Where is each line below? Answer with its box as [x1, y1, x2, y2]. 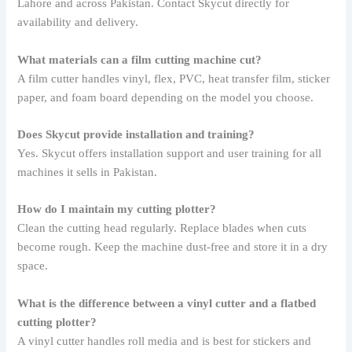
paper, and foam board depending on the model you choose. [17, 90, 314, 104]
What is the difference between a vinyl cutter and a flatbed [17, 296, 317, 310]
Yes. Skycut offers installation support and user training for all [17, 146, 322, 159]
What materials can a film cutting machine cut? [17, 53, 262, 66]
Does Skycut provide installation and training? [17, 127, 255, 141]
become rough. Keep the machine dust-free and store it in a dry [17, 240, 328, 254]
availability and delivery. [17, 16, 139, 29]
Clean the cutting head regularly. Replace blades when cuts [17, 222, 307, 235]
